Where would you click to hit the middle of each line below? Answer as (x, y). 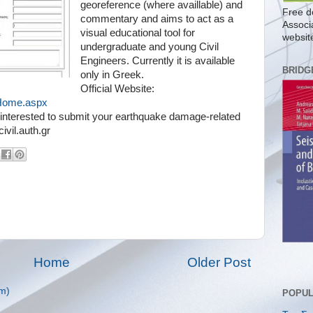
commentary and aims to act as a (156, 19)
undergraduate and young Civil (149, 47)
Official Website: (117, 89)
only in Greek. (112, 75)
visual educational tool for (137, 33)
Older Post (219, 263)
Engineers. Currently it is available (157, 61)
